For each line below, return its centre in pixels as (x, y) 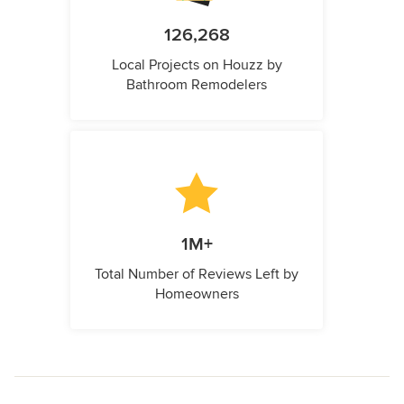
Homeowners (197, 294)
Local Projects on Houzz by (197, 65)
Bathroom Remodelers (197, 85)
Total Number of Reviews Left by (197, 275)
